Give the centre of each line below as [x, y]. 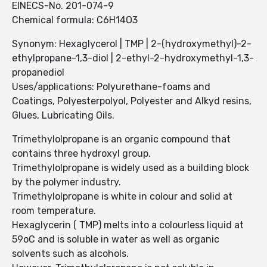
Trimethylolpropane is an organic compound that [121, 139]
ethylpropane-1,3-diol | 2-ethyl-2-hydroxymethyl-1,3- [133, 58]
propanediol [38, 73]
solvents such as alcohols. [70, 254]
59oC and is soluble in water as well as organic [116, 240]
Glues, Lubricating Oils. [63, 116]
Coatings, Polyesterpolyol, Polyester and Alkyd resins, [132, 101]
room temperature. [54, 211]
